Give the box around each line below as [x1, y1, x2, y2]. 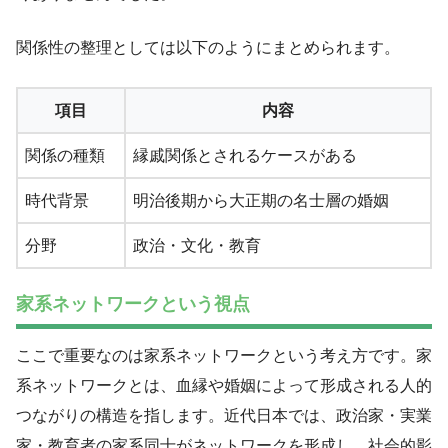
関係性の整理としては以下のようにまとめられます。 [16, 38, 400, 56]
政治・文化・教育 [133, 236, 261, 254]
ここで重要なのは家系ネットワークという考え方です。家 [16, 347, 432, 365]
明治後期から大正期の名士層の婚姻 [133, 191, 389, 209]
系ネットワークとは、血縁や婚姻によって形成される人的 [16, 377, 432, 395]
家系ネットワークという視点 [16, 294, 250, 315]
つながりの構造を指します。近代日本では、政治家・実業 [16, 407, 432, 425]
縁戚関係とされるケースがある [133, 146, 357, 164]
